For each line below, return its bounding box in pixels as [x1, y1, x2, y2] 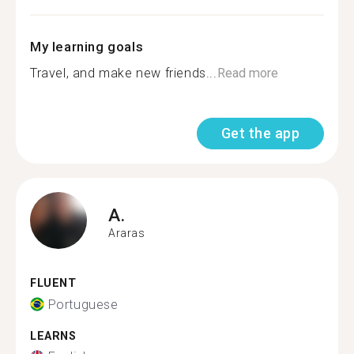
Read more [217, 66, 278, 81]
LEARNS [30, 329, 77, 343]
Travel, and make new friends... [30, 66, 217, 81]
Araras [108, 226, 145, 239]
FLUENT [30, 277, 77, 290]
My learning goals [30, 39, 144, 55]
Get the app [220, 125, 299, 141]
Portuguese [47, 296, 119, 312]
